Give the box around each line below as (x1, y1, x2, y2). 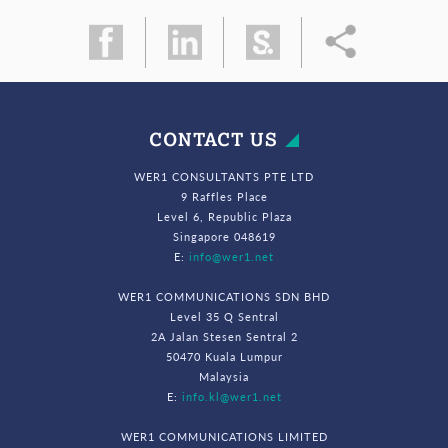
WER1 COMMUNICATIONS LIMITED (120, 427, 328, 444)
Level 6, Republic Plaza (156, 207, 292, 224)
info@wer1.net (189, 247, 274, 264)
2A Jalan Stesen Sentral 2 (150, 327, 298, 344)
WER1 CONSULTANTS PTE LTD (134, 167, 314, 184)
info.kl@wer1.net (181, 387, 282, 404)
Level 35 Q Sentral (169, 307, 279, 324)
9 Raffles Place (180, 187, 268, 204)
